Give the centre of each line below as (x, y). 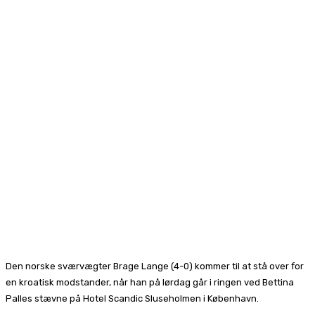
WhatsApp (274, 20)
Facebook (54, 20)
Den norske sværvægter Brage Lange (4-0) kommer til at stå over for (155, 266)
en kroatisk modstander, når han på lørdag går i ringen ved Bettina (150, 282)
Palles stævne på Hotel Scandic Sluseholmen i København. (132, 298)
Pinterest (188, 20)
